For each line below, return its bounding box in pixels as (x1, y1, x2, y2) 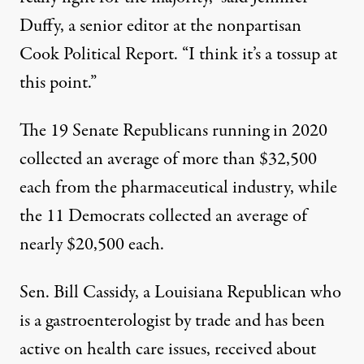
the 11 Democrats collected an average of (19, 203, 307, 230)
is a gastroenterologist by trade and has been (19, 308, 325, 335)
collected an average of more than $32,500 (19, 146, 317, 173)
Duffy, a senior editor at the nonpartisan (19, 13, 301, 40)
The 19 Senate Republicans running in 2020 (19, 118, 327, 145)
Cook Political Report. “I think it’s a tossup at (19, 41, 337, 68)
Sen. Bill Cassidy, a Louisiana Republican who (19, 279, 341, 306)
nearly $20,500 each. (19, 232, 164, 258)
